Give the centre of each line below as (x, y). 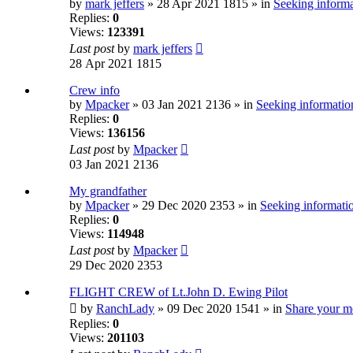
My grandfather (108, 191)
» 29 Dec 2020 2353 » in (195, 206)
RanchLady (125, 309)
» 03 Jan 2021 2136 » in (193, 105)
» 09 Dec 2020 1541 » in (220, 309)
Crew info (95, 91)
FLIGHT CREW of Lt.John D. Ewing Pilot (178, 292)
